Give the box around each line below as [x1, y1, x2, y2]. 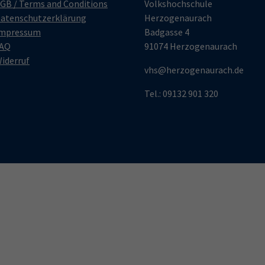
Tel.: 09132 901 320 [144, 87, 218, 99]
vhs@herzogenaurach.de [144, 63, 244, 76]
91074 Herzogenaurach [144, 40, 237, 52]
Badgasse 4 [144, 25, 189, 38]
